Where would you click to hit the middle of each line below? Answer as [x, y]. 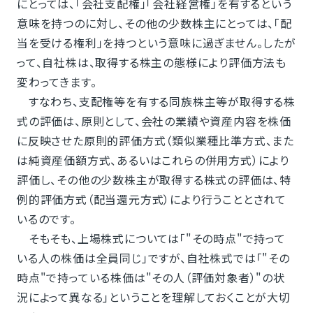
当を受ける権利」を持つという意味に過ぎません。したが [156, 42]
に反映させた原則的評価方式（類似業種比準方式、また [155, 140]
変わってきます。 [57, 81]
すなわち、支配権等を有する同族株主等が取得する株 [156, 101]
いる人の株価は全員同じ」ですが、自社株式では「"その [153, 257]
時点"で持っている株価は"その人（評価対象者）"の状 [151, 277]
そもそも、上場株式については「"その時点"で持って [151, 238]
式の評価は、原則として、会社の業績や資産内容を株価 [154, 121]
